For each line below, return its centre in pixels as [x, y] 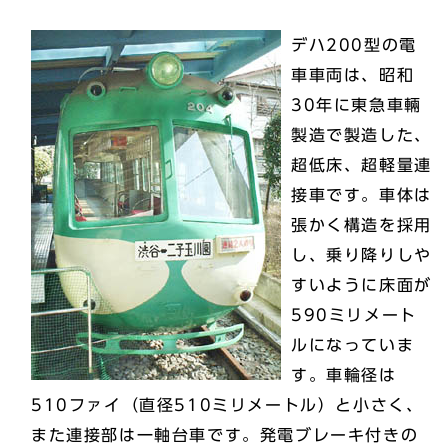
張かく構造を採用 [361, 225]
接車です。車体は [361, 195]
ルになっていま [353, 345]
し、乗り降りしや [361, 255]
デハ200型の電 [354, 45]
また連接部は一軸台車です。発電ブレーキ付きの [225, 435]
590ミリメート [354, 315]
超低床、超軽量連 [361, 165]
